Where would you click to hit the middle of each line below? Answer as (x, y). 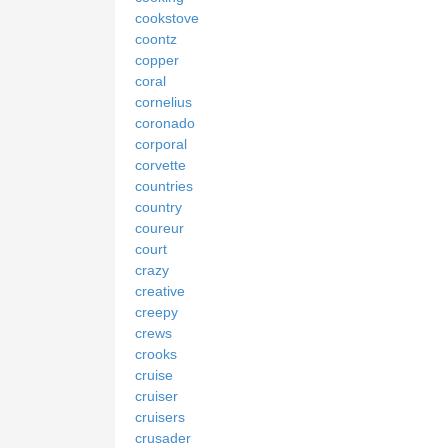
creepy (156, 311)
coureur (159, 227)
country (158, 206)
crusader (163, 437)
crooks (156, 353)
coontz (156, 38)
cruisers (160, 416)
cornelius (163, 101)
